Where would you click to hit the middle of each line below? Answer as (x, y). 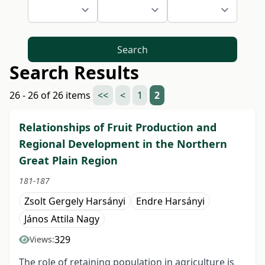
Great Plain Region (68, 161)
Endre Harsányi (170, 201)
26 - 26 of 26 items (51, 96)
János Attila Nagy (62, 219)
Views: (42, 240)
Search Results (74, 73)
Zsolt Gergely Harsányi (75, 201)
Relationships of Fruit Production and (118, 127)
